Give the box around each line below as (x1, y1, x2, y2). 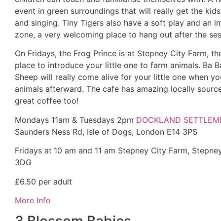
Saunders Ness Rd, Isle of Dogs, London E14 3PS (15, 126, 197, 137)
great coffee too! (15, 96, 78, 106)
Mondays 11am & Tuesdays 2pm (15, 114, 136, 125)
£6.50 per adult (15, 176, 72, 186)
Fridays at (15, 146, 52, 156)
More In (15, 195, 43, 205)
